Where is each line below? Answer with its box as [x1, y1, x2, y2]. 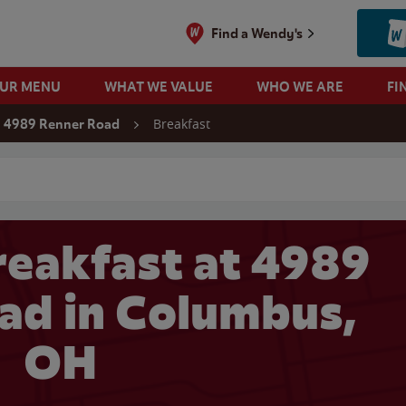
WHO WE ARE [256, 78, 343, 95]
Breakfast [153, 115, 210, 132]
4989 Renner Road [4, 116, 120, 132]
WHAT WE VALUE [103, 78, 213, 95]
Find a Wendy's [211, 24, 304, 42]
